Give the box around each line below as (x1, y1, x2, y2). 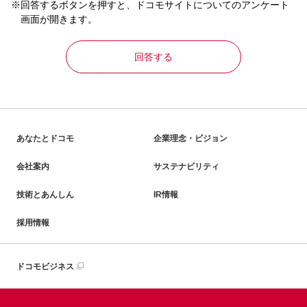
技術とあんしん (16, 190, 74, 199)
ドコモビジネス (16, 262, 74, 271)
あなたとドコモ (16, 134, 74, 143)
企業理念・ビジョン (153, 134, 228, 143)
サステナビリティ (153, 162, 219, 171)
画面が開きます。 (21, 14, 97, 25)
